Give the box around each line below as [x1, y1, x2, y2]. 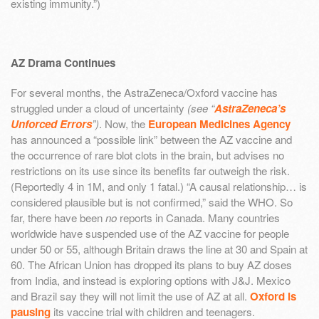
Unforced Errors [11, 115, 92, 132]
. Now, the [99, 115, 148, 131]
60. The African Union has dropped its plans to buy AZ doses [11, 256, 292, 272]
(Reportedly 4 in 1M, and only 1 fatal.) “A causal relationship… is [11, 178, 307, 194]
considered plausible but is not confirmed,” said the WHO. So [11, 194, 293, 209]
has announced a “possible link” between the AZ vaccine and [11, 131, 292, 147]
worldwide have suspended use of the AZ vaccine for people [11, 225, 289, 241]
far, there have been [11, 209, 105, 225]
